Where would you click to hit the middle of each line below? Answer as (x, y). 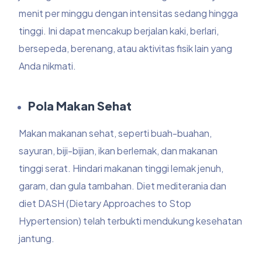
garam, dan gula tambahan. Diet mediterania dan (123, 186)
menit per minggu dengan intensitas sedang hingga (129, 13)
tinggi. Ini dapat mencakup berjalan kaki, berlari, (119, 31)
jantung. (37, 239)
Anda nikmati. (48, 66)
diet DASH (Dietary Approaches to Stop (105, 204)
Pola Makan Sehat (80, 106)
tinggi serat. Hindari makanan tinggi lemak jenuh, (121, 168)
